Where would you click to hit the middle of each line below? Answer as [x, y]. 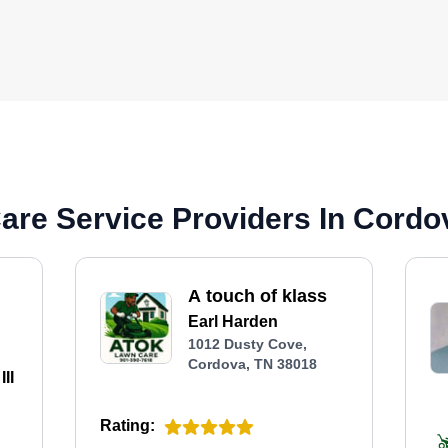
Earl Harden [232, 321]
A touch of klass [257, 296]
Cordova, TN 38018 [252, 364]
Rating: [127, 425]
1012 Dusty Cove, [247, 344]
